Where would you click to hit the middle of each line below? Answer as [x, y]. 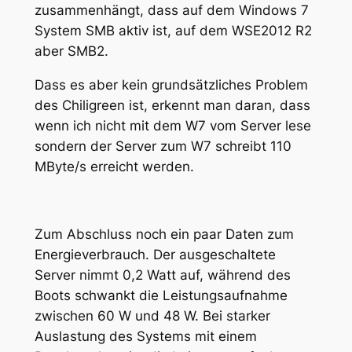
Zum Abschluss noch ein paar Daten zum [164, 234]
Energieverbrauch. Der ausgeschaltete [155, 254]
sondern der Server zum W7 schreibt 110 [163, 147]
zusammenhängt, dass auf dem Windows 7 [171, 11]
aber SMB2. [71, 51]
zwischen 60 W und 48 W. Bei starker [152, 315]
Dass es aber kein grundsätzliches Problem [171, 85]
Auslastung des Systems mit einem [145, 336]
